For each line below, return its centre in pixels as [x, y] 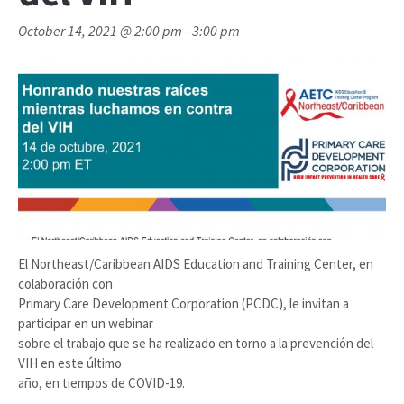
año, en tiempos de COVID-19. [101, 383]
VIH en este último [70, 363]
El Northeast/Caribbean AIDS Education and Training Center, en [196, 264]
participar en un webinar [86, 324]
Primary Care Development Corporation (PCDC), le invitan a [184, 304]
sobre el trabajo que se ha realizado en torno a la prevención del [196, 344]
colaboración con [65, 284]
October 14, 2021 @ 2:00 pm [100, 31]
